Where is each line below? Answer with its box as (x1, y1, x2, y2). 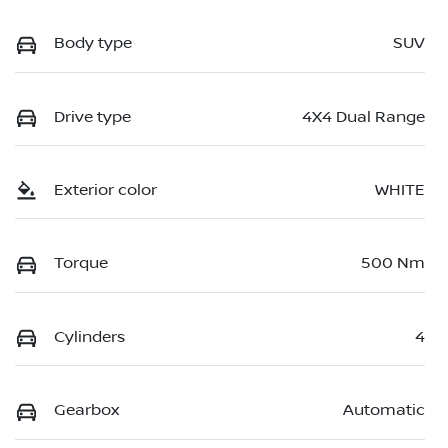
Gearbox (54, 401, 119, 420)
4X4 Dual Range (302, 107, 425, 126)
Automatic (343, 401, 425, 420)
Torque (54, 254, 108, 273)
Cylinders (54, 327, 125, 346)
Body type (54, 34, 132, 53)
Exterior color (54, 181, 157, 199)
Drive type (54, 107, 131, 126)
